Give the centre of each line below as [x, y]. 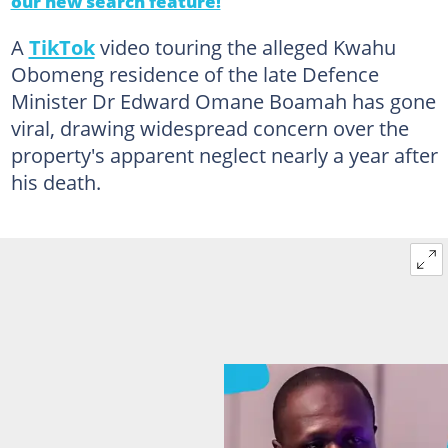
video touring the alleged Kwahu [245, 46]
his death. [55, 181]
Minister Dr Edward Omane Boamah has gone [223, 100]
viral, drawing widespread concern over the [209, 127]
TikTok [61, 46]
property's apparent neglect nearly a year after [224, 154]
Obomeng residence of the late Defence [194, 73]
